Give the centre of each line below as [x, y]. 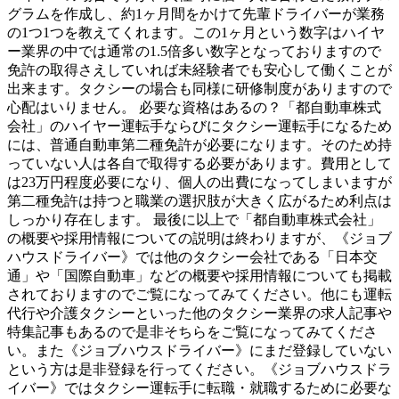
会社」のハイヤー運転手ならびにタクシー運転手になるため [199, 126]
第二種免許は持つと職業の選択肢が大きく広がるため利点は [199, 201]
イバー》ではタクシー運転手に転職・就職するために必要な [199, 388]
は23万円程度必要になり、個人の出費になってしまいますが [199, 183]
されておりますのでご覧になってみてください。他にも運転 [199, 295]
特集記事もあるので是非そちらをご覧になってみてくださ [192, 332]
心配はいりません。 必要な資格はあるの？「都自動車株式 [194, 108]
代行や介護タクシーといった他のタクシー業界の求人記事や [199, 313]
